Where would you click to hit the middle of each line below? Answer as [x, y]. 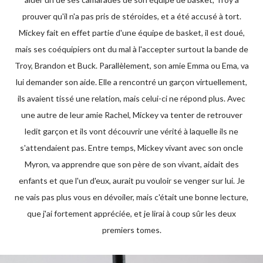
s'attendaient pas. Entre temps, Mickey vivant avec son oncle [131, 148]
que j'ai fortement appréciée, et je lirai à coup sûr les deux [131, 213]
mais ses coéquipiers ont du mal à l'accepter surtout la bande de [131, 49]
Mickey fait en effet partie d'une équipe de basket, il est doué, [131, 33]
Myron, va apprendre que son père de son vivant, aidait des [131, 164]
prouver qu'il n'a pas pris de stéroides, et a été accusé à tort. [131, 16]
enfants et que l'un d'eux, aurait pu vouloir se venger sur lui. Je [131, 181]
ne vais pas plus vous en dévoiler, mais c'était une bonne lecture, [131, 197]
